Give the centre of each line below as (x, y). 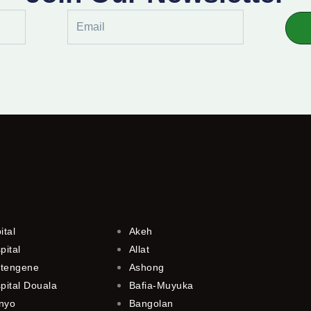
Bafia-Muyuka (161, 285)
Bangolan (151, 303)
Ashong (146, 267)
